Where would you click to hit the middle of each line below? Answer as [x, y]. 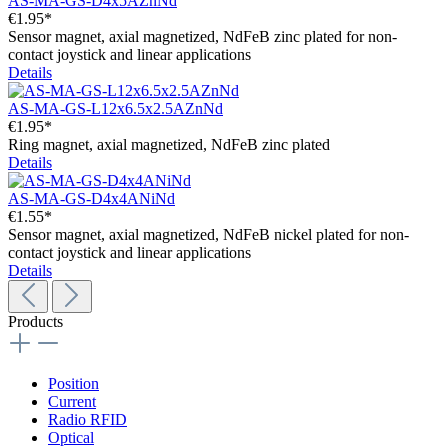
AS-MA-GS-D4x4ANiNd [91, 199]
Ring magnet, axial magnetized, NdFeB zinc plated [169, 145]
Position [73, 384]
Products [35, 322]
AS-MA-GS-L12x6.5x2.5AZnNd [115, 109]
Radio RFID [87, 420]
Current [72, 402]
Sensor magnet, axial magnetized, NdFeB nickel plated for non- [208, 235]
